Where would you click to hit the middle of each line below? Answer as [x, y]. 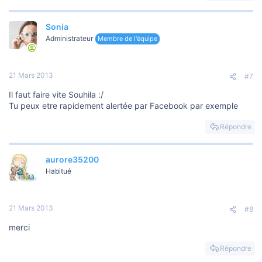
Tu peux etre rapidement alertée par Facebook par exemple [123, 106]
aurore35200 [72, 160]
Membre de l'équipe [127, 39]
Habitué [58, 171]
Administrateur [69, 39]
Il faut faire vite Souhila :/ [56, 95]
